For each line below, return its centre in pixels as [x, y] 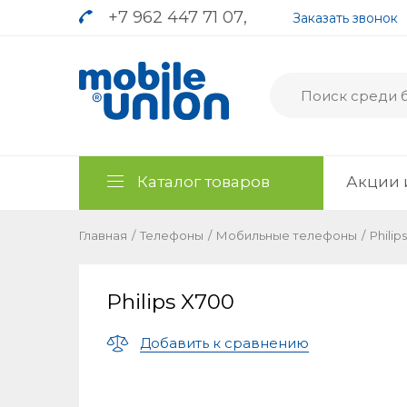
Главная [103, 235]
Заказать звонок [345, 18]
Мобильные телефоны [287, 235]
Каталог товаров [203, 182]
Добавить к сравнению [224, 343]
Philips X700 [170, 302]
